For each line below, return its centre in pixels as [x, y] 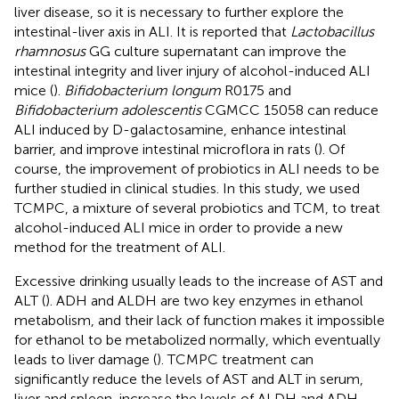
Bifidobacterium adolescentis [108, 110]
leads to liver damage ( [85, 360]
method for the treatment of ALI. [120, 248]
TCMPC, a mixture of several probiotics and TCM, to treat [197, 208]
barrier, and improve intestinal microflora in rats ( [166, 150]
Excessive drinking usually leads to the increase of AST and [199, 281]
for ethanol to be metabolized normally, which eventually [197, 340]
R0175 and [256, 91]
